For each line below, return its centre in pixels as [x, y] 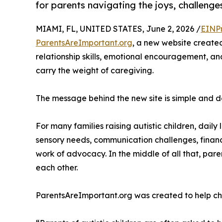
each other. [57, 167]
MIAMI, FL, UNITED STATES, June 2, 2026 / [118, 28]
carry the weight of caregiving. [95, 70]
